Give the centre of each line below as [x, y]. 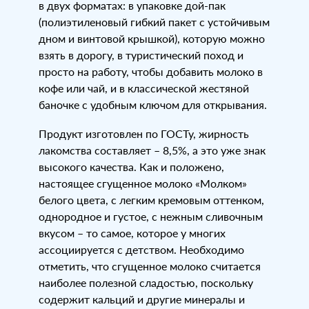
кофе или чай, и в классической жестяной [144, 88]
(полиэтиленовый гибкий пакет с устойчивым [154, 22]
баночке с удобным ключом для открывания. [153, 104]
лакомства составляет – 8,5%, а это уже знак [152, 150]
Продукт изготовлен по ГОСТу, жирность [144, 133]
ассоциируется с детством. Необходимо [141, 249]
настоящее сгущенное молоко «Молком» [143, 183]
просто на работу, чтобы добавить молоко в [151, 71]
